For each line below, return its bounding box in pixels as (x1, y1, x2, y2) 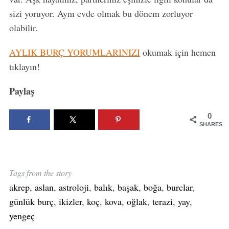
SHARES (199, 121, 223, 127)
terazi (152, 195, 173, 208)
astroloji (58, 180, 89, 193)
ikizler (58, 195, 82, 208)
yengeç (9, 209, 35, 222)
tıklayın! (9, 60, 40, 73)
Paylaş (9, 84, 34, 98)
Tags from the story (9, 167, 72, 178)
